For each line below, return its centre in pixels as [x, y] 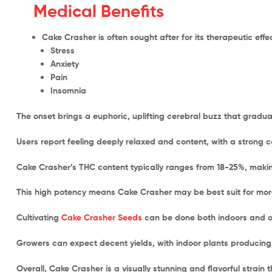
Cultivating [39, 218]
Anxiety [65, 64]
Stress [63, 51]
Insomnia [68, 91]
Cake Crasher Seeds [102, 218]
